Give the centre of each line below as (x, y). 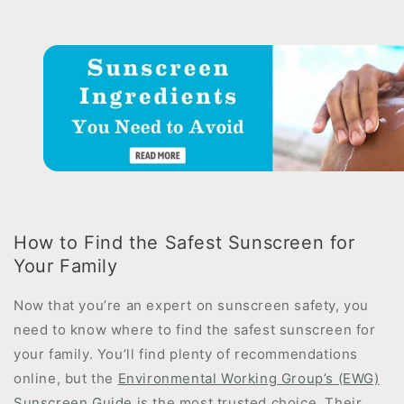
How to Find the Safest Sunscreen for (184, 243)
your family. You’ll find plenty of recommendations (186, 354)
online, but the (66, 378)
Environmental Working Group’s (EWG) (248, 378)
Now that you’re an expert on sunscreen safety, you (192, 305)
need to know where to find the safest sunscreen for (195, 330)
